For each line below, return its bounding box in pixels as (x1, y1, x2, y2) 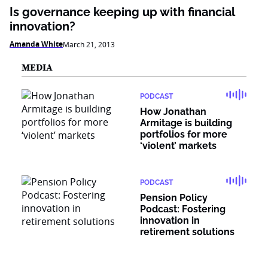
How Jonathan (140, 106, 206, 117)
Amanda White (10, 39, 63, 49)
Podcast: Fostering (140, 203, 226, 215)
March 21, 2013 (63, 39, 115, 49)
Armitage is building (140, 117, 232, 129)
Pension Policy (140, 192, 208, 203)
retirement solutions (140, 226, 234, 237)
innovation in (140, 215, 200, 226)
